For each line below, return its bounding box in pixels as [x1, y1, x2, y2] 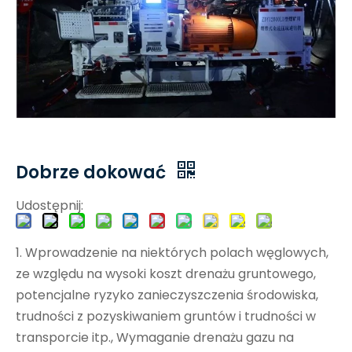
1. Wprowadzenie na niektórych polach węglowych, [16, 243, 328, 262]
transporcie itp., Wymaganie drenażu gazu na [16, 328, 294, 346]
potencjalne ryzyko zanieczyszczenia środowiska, [16, 285, 318, 304]
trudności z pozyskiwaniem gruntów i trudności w [16, 306, 316, 325]
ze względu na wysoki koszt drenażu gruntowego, [16, 264, 316, 283]
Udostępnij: [16, 196, 83, 214]
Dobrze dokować [16, 159, 170, 185]
